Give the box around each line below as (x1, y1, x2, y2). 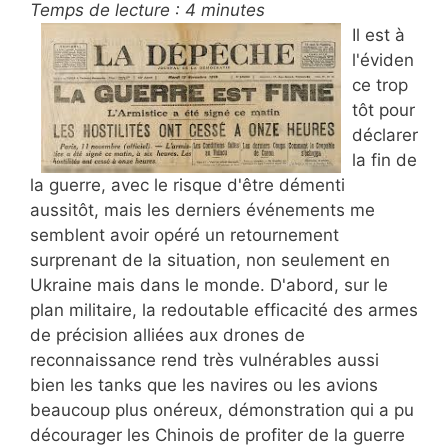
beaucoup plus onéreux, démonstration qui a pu (30, 399, 414, 420)
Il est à (352, 24, 405, 45)
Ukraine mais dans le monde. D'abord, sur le (30, 274, 388, 295)
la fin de (352, 149, 417, 170)
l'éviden (352, 49, 414, 70)
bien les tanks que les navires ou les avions (30, 374, 378, 395)
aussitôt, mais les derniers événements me (30, 199, 375, 220)
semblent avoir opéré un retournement (30, 224, 339, 245)
